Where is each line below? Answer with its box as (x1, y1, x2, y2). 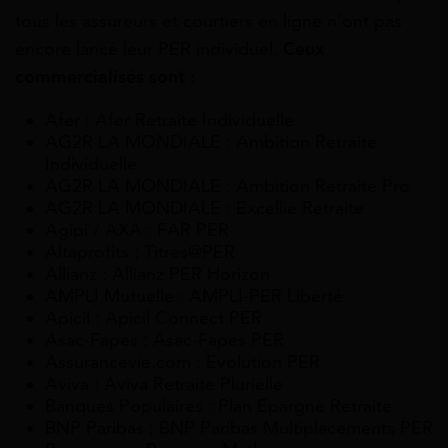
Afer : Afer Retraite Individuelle (45, 109, 294, 132)
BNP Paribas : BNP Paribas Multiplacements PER (45, 417, 433, 440)
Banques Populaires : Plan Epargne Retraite (45, 395, 392, 418)
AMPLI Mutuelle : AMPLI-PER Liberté (45, 285, 343, 308)
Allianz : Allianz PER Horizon (45, 263, 270, 286)
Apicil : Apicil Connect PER (45, 307, 262, 330)
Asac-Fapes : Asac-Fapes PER (45, 329, 284, 352)
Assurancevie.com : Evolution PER (45, 351, 320, 374)
